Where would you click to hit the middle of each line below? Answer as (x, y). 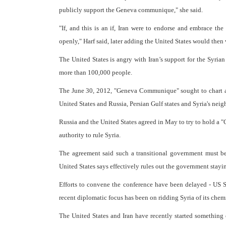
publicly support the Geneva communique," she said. (131, 10)
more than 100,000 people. (96, 73)
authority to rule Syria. (90, 135)
